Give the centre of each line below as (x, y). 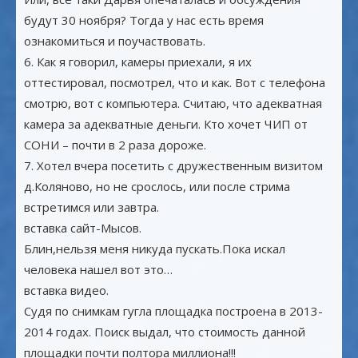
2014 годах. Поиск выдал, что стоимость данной (165, 332)
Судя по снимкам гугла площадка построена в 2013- (173, 311)
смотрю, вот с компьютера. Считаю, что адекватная (173, 103)
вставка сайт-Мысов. (83, 228)
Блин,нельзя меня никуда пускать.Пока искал (155, 249)
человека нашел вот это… (98, 269)
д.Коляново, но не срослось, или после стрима (157, 186)
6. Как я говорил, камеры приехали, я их (138, 62)
